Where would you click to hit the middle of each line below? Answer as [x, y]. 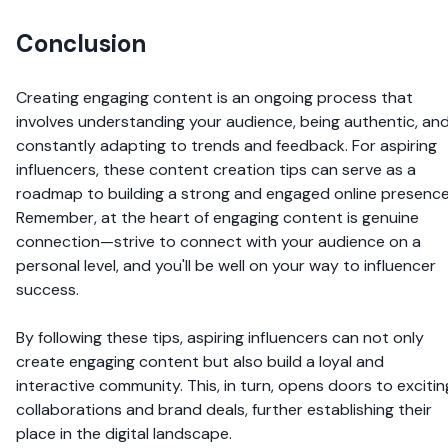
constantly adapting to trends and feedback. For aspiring [226, 145]
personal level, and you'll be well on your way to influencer [226, 265]
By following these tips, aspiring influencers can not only [220, 337]
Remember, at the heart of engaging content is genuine [217, 217]
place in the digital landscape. [124, 433]
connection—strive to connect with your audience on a [218, 241]
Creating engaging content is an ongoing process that [214, 97]
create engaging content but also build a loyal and [200, 361]
